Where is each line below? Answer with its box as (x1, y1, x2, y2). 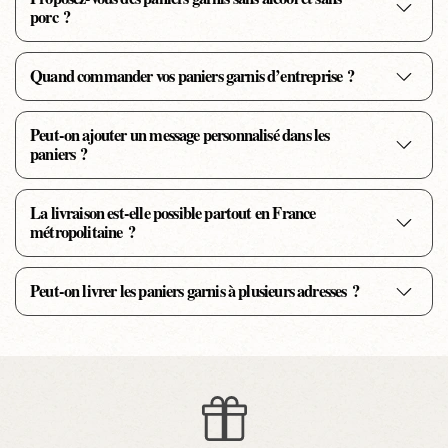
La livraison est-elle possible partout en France (30, 201, 316, 226)
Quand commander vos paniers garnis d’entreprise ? (30, 64, 355, 89)
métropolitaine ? (30, 220, 135, 245)
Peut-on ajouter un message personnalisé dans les (30, 123, 330, 148)
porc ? (30, 5, 71, 30)
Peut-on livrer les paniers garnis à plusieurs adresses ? (30, 279, 359, 304)
